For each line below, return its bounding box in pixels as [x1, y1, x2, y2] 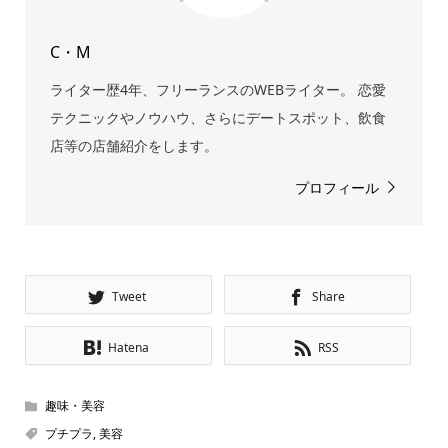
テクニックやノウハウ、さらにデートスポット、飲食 [49, 108, 386, 128]
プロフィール [295, 178, 380, 198]
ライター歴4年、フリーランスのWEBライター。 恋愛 [49, 80, 386, 100]
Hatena [108, 339, 150, 357]
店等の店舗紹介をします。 [49, 136, 218, 156]
